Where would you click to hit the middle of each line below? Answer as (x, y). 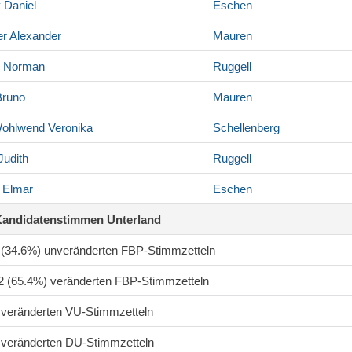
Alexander (34, 36)
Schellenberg (246, 128)
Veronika (69, 128)
